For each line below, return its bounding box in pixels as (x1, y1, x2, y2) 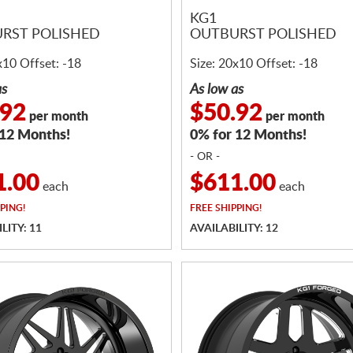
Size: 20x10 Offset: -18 (190, 58, 318, 70)
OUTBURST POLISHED (190, 28, 336, 43)
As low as (190, 83, 243, 97)
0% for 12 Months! (190, 128, 307, 143)
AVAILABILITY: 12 (190, 223, 278, 234)
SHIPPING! (213, 203, 262, 213)
